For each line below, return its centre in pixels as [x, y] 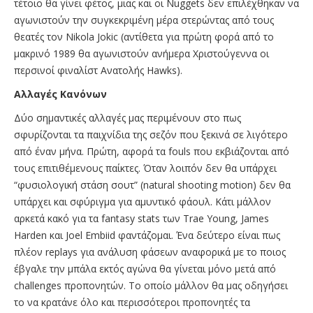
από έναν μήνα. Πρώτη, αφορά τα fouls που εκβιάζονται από [152, 151]
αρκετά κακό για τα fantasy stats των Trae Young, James [141, 218]
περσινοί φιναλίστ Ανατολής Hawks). [98, 70]
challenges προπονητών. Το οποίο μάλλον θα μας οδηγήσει [151, 285]
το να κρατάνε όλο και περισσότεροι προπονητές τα [132, 302]
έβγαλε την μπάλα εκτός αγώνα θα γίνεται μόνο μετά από [145, 268]
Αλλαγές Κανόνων [60, 94]
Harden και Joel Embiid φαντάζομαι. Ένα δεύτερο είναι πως [147, 235]
